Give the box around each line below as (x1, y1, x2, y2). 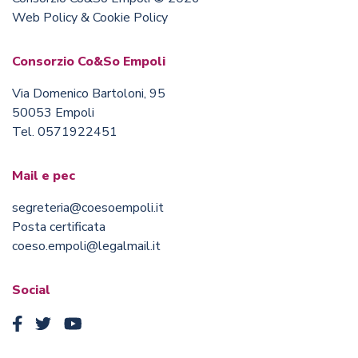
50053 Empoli (12, 104, 94, 122)
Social (12, 281, 50, 300)
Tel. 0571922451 (12, 123, 117, 141)
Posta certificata (12, 218, 105, 237)
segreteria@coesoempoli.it (12, 199, 164, 217)
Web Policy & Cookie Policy (12, 9, 168, 27)
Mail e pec (12, 167, 75, 185)
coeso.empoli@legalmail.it (12, 237, 161, 256)
